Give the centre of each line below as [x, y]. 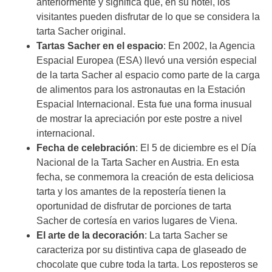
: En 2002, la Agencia [209, 46]
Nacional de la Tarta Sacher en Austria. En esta [138, 163]
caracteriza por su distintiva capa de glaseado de [141, 250]
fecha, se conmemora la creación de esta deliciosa [145, 177]
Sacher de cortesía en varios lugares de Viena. [137, 221]
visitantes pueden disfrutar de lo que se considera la [148, 17]
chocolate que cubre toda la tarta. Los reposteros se [147, 265]
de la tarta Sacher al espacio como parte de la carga [148, 75]
